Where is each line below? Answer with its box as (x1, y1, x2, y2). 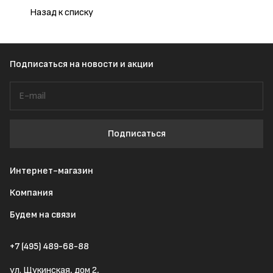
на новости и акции (69, 58, 154, 70)
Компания (10, 187, 53, 199)
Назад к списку (30, 7, 93, 18)
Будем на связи (10, 209, 76, 221)
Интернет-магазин (10, 165, 93, 177)
